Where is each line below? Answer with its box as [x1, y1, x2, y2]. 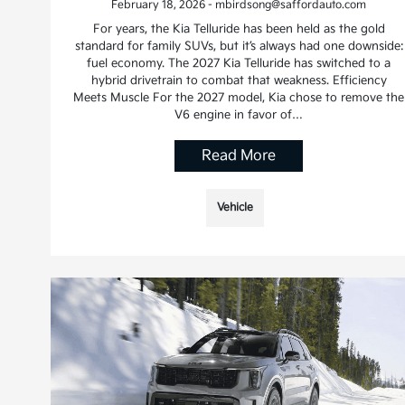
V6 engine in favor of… [174, 108, 304, 123]
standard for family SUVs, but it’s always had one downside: [74, 39, 403, 54]
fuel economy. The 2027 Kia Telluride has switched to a [87, 56, 391, 71]
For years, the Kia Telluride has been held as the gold [92, 22, 385, 37]
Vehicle [217, 201, 254, 215]
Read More [202, 147, 277, 165]
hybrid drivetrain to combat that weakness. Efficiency [90, 73, 387, 89]
